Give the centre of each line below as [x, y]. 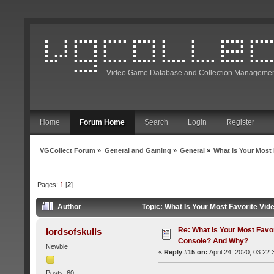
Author [70, 207]
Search [156, 122]
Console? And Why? [213, 241]
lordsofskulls [74, 232]
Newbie [57, 247]
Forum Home [102, 122]
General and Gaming [138, 150]
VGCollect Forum [68, 150]
